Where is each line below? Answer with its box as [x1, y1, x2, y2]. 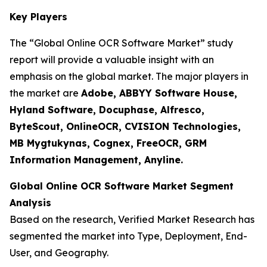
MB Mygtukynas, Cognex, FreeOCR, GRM [10, 137, 207, 150]
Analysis [10, 197, 51, 209]
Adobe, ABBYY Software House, [81, 87, 237, 100]
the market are [10, 87, 81, 100]
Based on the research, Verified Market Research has [10, 213, 254, 226]
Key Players [10, 11, 67, 23]
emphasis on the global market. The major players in [10, 70, 249, 83]
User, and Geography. [10, 247, 108, 259]
